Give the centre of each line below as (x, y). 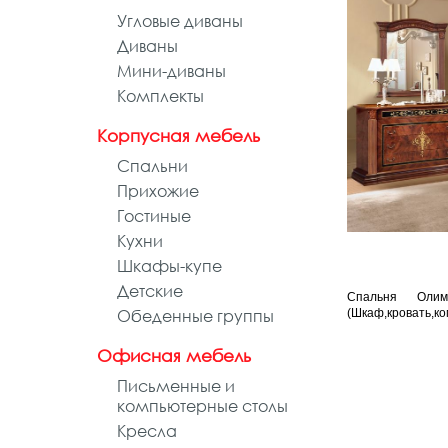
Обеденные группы (195, 315)
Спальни (152, 165)
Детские (150, 290)
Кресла (147, 430)
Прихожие (158, 190)
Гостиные (154, 215)
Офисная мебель (174, 355)
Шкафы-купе (169, 265)
